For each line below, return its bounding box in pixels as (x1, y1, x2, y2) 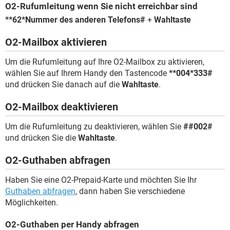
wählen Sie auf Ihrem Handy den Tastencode (5, 68, 169, 78)
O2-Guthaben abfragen (5, 154, 110, 166)
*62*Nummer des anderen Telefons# (9, 15, 145, 25)
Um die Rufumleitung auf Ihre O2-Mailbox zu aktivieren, (5, 57, 204, 67)
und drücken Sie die (5, 133, 78, 143)
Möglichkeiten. (5, 198, 58, 207)
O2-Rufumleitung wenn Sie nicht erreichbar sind (5, 1, 198, 11)
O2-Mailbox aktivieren (5, 36, 107, 48)
